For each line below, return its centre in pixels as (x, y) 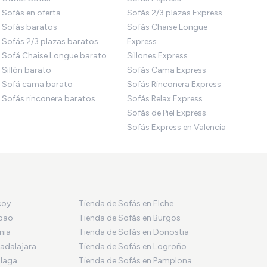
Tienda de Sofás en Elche (126, 203)
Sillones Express (158, 55)
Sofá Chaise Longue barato (54, 55)
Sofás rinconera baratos (48, 98)
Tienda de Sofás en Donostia (134, 232)
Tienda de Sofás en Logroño (133, 246)
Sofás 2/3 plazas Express (175, 13)
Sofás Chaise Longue (167, 27)
